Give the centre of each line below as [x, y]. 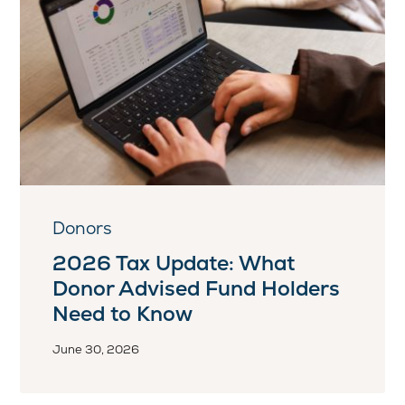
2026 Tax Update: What [174, 263]
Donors [83, 228]
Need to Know [123, 313]
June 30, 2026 [96, 349]
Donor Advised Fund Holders [197, 288]
